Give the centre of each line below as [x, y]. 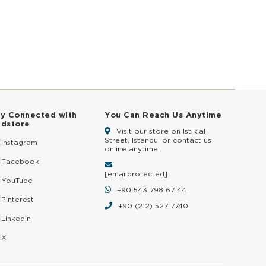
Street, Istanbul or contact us [158, 140]
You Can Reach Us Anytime [163, 115]
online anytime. [132, 149]
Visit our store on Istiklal [160, 131]
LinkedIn [16, 218]
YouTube [17, 180]
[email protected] [136, 174]
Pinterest [18, 199]
